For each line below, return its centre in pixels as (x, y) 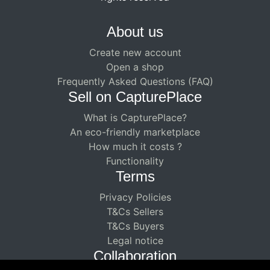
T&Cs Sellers (135, 212)
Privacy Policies (135, 197)
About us (135, 32)
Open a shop (135, 67)
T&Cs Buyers (135, 226)
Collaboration (135, 256)
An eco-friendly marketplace (135, 132)
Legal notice (135, 240)
